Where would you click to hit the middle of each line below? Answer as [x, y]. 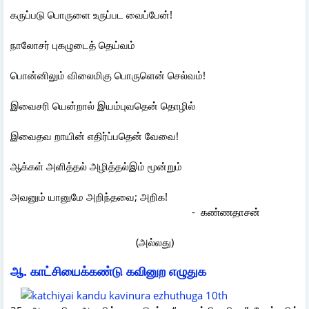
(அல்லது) [154, 242]
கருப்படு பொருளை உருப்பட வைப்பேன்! [91, 14]
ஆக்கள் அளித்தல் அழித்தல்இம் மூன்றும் [96, 166]
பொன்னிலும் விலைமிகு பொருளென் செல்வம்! [108, 75]
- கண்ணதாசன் [245, 211]
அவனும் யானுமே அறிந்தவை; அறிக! [114, 196]
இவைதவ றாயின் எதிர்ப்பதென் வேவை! [94, 136]
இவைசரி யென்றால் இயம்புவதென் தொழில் [103, 105]
